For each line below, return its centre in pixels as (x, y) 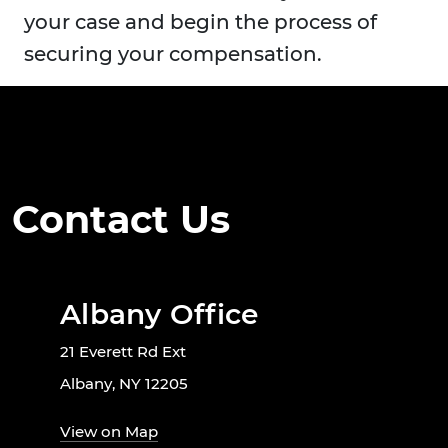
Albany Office (159, 314)
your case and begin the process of (200, 22)
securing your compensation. (173, 54)
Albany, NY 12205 (124, 384)
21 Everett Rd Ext (123, 352)
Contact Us (121, 220)
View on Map (109, 432)
